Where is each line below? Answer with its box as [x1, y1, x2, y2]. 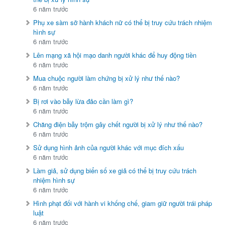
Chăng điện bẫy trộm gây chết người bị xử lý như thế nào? [33, 120, 203, 130]
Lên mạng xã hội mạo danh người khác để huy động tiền [33, 50, 197, 60]
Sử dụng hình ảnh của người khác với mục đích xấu [33, 143, 184, 153]
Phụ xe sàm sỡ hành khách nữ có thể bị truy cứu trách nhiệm [33, 18, 212, 28]
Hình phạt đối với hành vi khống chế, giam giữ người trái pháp [33, 198, 212, 208]
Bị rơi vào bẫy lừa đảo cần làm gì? [33, 96, 134, 106]
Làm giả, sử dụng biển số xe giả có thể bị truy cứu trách [33, 166, 197, 176]
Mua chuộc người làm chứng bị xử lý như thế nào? [33, 73, 180, 83]
